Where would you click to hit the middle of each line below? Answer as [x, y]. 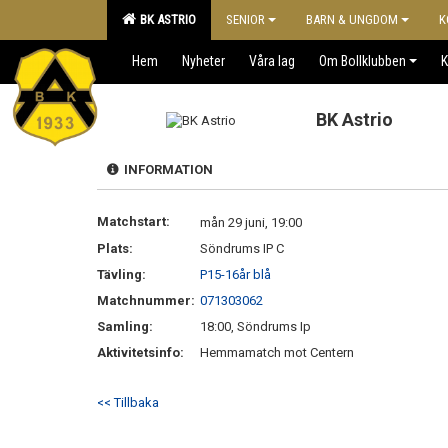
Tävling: [121, 274]
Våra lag [272, 61]
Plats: [115, 248]
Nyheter [203, 61]
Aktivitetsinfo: [142, 352]
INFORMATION [165, 169]
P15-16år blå [235, 274]
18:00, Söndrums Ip [255, 326]
